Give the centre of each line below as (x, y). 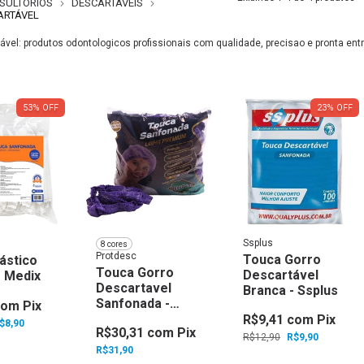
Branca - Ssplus (290, 291)
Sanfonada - (133, 304)
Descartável (281, 275)
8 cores (114, 244)
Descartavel (134, 288)
